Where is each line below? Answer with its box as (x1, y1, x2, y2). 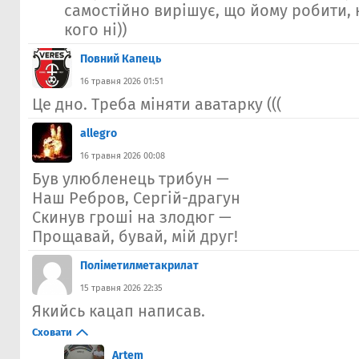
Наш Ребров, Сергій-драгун (32, 188, 240, 208)
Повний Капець (80, 51, 161, 66)
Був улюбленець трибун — (32, 168, 229, 188)
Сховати (32, 325, 72, 338)
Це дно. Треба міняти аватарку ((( (32, 94, 281, 114)
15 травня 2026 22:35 (80, 282, 163, 293)
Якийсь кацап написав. (32, 301, 205, 321)
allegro (80, 126, 117, 140)
